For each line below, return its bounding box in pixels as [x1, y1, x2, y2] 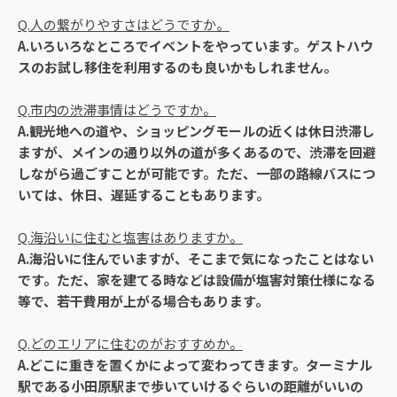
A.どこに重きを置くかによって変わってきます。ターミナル [18, 354, 372, 374]
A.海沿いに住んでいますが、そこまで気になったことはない [18, 248, 374, 268]
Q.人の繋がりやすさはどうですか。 [18, 14, 230, 34]
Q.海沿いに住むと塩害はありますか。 [18, 227, 243, 246]
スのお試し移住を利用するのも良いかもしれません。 [18, 57, 337, 76]
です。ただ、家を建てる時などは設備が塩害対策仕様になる [18, 269, 376, 289]
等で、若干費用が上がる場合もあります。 [18, 291, 269, 310]
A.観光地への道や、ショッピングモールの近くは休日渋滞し [18, 121, 375, 140]
